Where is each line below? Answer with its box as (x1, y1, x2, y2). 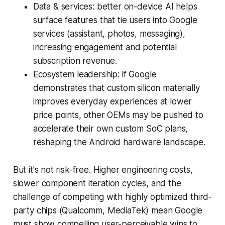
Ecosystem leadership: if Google (33, 69, 157, 79)
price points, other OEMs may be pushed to (33, 109, 203, 120)
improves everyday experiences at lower (33, 96, 192, 106)
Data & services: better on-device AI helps (33, 1, 197, 12)
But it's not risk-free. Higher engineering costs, (13, 164, 193, 175)
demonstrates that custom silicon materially (33, 82, 200, 93)
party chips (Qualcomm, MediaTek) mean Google (13, 205, 203, 215)
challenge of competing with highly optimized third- (13, 191, 212, 202)
